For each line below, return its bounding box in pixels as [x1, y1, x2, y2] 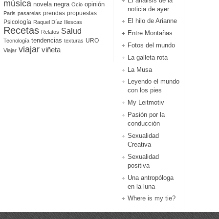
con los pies [127, 87, 162, 94]
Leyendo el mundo [127, 78, 179, 86]
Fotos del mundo [127, 42, 175, 49]
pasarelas [17, 10, 41, 17]
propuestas [66, 10, 97, 17]
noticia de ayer [127, 5, 169, 13]
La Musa [127, 66, 152, 73]
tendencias [31, 37, 62, 44]
